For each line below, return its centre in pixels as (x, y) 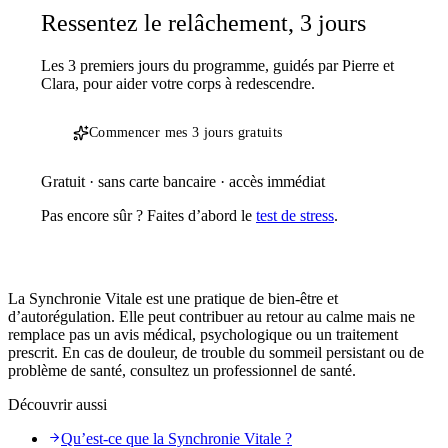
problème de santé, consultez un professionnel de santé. (182, 371)
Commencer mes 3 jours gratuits (186, 133)
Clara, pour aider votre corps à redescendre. (178, 84)
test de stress (295, 216)
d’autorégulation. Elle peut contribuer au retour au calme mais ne (211, 317)
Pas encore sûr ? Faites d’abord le (148, 216)
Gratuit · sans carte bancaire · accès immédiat (183, 182)
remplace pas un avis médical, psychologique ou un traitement (203, 335)
